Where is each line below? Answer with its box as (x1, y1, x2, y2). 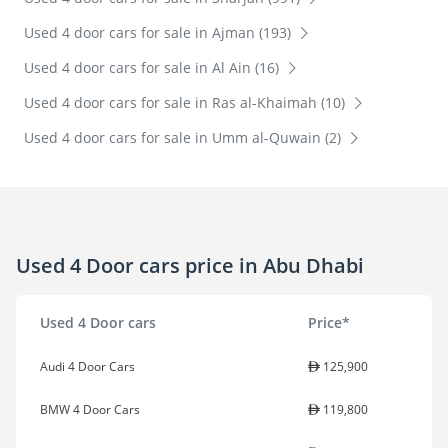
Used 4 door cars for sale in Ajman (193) (24, 23, 295, 43)
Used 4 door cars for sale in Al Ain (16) (24, 58, 283, 78)
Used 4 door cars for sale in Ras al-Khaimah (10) (24, 93, 349, 113)
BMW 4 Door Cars (40, 401, 140, 419)
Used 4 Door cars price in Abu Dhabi (16, 251, 364, 279)
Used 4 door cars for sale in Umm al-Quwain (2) (24, 128, 345, 148)
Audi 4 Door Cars (40, 358, 135, 376)
